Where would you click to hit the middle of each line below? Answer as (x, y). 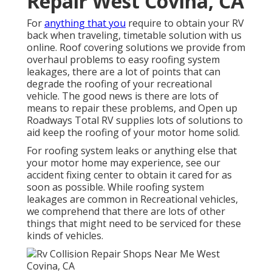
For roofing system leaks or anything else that (132, 151)
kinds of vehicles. (65, 236)
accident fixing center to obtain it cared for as (129, 175)
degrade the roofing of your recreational (119, 84)
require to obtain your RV (185, 23)
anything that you (85, 23)
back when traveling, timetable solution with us (134, 36)
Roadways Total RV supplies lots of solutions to (135, 121)
